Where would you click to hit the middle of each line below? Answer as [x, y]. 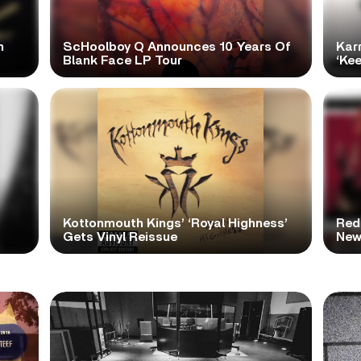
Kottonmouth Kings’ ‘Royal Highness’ [175, 223]
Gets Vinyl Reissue [120, 237]
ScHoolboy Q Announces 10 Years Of [176, 46]
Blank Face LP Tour [122, 60]
